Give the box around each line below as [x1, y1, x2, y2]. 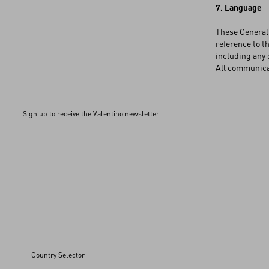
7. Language [216, 2, 262, 13]
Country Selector [31, 250, 85, 259]
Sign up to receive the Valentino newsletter [23, 109, 159, 118]
